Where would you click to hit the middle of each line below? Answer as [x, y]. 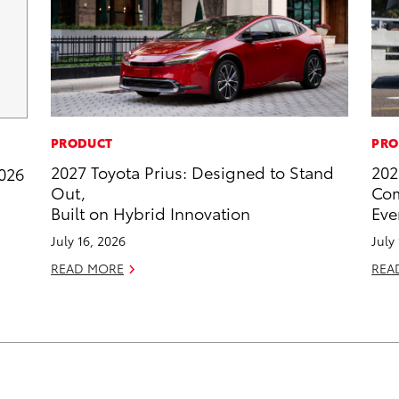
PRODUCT [82, 143]
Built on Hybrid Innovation [151, 213]
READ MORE [88, 269]
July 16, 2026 [89, 241]
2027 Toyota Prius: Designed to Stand [193, 172]
